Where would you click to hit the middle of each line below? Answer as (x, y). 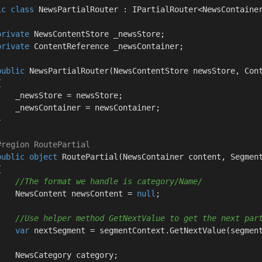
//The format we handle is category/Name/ (109, 181)
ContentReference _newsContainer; (106, 46)
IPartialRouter (165, 9)
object (43, 157)
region (15, 144)
